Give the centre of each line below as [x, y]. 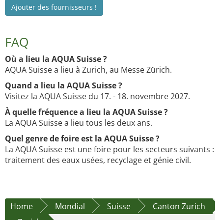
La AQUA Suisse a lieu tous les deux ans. [79, 123]
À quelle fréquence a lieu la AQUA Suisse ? [86, 112]
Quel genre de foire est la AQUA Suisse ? [82, 139]
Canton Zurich [179, 206]
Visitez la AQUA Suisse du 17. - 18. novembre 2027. [97, 96]
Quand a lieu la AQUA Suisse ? [64, 86]
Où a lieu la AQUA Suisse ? [56, 59]
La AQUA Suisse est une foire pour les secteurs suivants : [110, 150]
